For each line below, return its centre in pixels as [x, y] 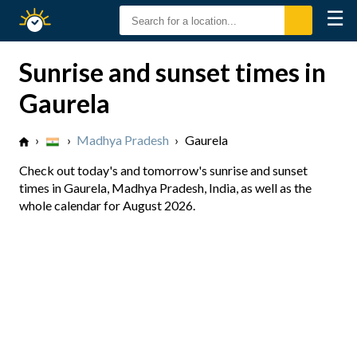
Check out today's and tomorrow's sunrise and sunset [163, 170]
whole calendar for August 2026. [107, 205]
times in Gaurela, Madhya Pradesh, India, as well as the [165, 188]
